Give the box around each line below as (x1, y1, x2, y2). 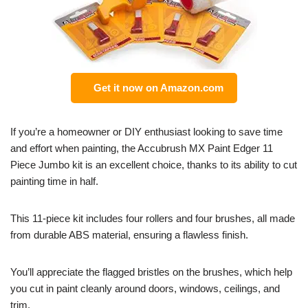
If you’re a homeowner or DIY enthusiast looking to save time (10, 126, 283, 138)
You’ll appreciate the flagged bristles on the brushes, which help (10, 266, 292, 278)
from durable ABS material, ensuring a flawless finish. (10, 229, 248, 241)
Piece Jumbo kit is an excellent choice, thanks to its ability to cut (10, 159, 297, 171)
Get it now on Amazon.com (88, 82, 223, 94)
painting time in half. (10, 175, 98, 188)
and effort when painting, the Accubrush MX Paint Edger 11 (10, 142, 273, 155)
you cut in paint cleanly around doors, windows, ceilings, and (10, 283, 280, 295)
